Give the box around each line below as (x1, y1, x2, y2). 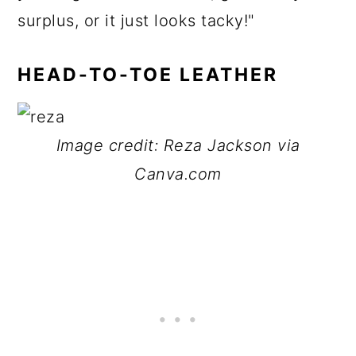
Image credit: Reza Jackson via (56, 136, 300, 155)
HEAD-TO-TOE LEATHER (17, 64, 279, 86)
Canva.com (134, 164, 222, 184)
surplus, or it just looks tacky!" (17, 11, 255, 30)
